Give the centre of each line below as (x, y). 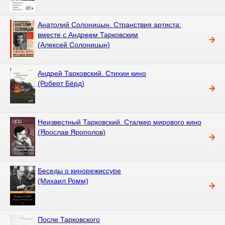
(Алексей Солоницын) (74, 44)
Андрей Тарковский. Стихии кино (92, 73)
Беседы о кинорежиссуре (79, 171)
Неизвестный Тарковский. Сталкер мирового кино (120, 122)
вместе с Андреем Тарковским (88, 34)
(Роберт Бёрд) (61, 83)
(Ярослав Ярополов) (72, 132)
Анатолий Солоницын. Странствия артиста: (109, 24)
